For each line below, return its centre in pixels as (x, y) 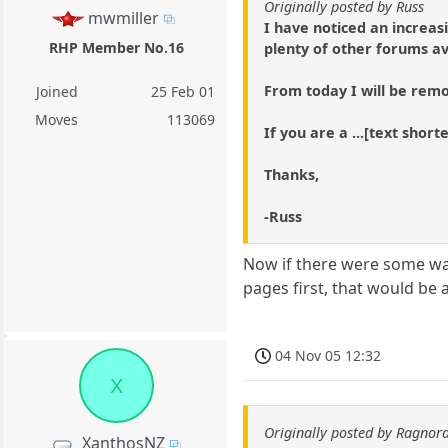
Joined (56, 91)
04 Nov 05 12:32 (328, 356)
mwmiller (124, 17)
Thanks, (292, 175)
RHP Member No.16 (116, 47)
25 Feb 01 (183, 91)
